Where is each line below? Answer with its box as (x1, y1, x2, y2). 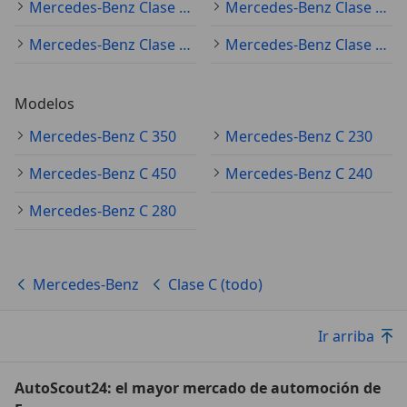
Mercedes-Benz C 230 (225, 125, 372, 146)
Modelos (15, 93, 74, 114)
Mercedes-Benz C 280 (29, 200, 176, 221)
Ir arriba (318, 325, 374, 346)
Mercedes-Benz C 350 (29, 125, 176, 146)
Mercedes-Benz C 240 (225, 163, 372, 184)
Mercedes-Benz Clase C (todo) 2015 (179, 34, 191, 55)
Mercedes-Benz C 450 (29, 163, 176, 184)
